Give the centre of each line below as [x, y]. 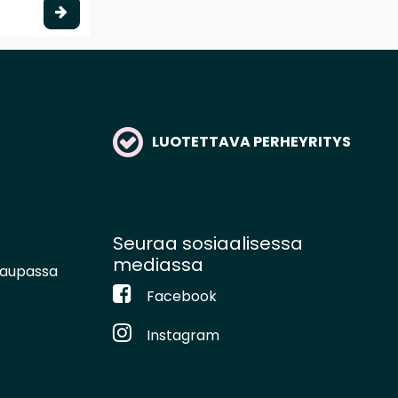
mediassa [158, 264]
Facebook [182, 296]
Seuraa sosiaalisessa [208, 243]
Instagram [183, 335]
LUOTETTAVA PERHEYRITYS [251, 141]
